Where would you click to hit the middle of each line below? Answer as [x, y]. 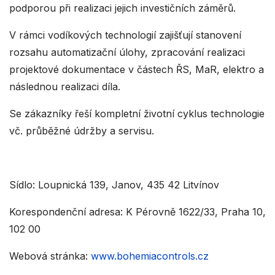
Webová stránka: [50, 256]
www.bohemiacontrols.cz [150, 256]
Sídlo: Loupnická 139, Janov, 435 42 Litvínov [114, 185]
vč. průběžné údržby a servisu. [82, 131]
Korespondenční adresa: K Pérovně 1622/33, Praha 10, [137, 212]
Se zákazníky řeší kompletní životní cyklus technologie [137, 114]
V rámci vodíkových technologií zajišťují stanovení [125, 35]
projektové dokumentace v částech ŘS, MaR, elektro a [137, 69]
